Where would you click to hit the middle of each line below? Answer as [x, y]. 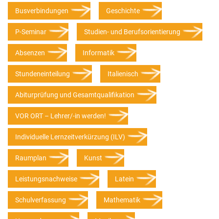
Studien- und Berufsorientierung [132, 32]
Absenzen [30, 53]
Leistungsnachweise [46, 179]
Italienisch [123, 74]
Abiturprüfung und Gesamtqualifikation [75, 95]
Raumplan [31, 158]
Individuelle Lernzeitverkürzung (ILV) [70, 137]
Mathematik [122, 200]
